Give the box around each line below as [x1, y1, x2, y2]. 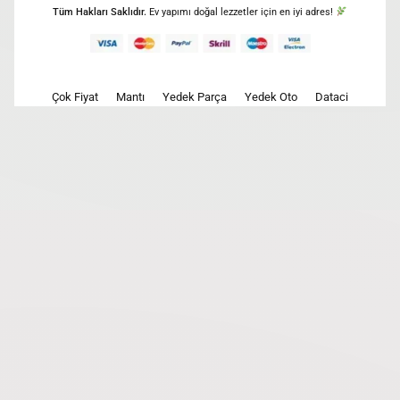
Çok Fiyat [52, 89, 98, 104]
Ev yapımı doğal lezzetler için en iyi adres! [146, 5, 337, 18]
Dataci [315, 89, 348, 104]
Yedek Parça [162, 89, 227, 104]
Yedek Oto [245, 89, 297, 104]
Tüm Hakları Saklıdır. [53, 5, 147, 18]
